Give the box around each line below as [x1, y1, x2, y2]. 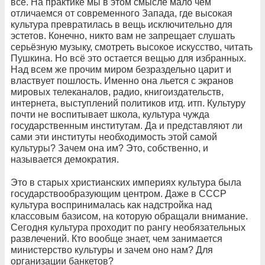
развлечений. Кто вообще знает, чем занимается [11, 234, 222, 244]
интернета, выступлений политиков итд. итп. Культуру [11, 98, 245, 109]
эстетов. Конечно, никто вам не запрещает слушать [11, 31, 235, 41]
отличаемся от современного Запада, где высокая [11, 8, 232, 19]
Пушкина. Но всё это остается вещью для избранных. [11, 53, 246, 64]
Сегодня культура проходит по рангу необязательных [11, 222, 245, 233]
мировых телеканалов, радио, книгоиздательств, [11, 87, 224, 98]
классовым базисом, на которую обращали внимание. [11, 211, 248, 222]
